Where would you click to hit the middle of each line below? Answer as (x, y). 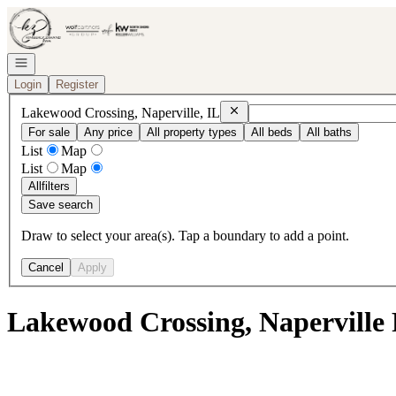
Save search (61, 204)
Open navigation (55, 61)
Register (77, 84)
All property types (192, 132)
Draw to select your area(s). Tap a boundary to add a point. (185, 235)
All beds (272, 132)
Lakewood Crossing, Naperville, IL (121, 112)
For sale (49, 132)
